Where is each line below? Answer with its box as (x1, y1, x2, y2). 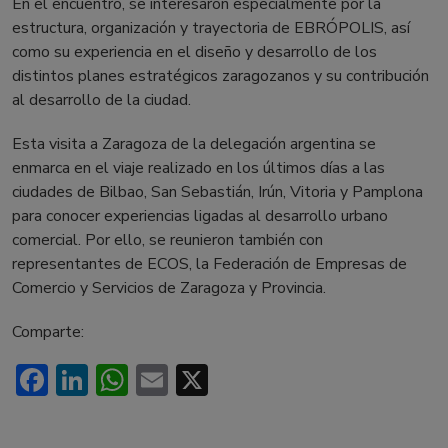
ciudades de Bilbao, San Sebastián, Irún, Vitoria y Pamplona (12, 181, 423, 203)
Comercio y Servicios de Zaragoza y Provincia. (12, 277, 326, 299)
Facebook (48, 358, 186, 401)
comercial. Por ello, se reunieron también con (12, 229, 323, 251)
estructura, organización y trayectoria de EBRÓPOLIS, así (12, 17, 410, 39)
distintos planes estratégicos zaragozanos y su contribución (12, 65, 429, 87)
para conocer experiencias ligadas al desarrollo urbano (12, 205, 388, 227)
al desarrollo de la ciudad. (12, 89, 191, 111)
